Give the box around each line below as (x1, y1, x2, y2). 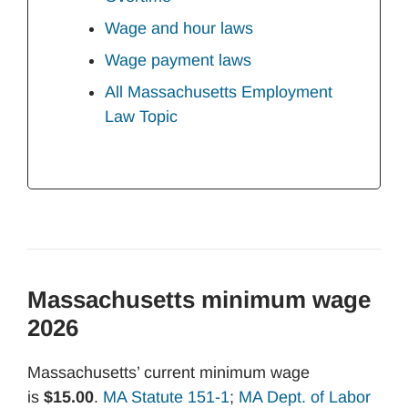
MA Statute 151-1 (103, 388, 229, 406)
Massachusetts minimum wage (27, 286, 371, 313)
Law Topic (105, 107, 178, 126)
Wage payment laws (105, 51, 251, 69)
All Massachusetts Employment (105, 83, 332, 101)
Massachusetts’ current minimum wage (27, 363, 310, 382)
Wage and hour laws (105, 19, 253, 37)
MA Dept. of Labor (239, 388, 371, 406)
